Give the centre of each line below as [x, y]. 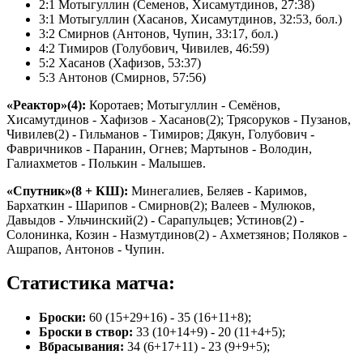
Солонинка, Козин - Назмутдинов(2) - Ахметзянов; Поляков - [177, 234]
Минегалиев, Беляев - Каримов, [218, 190]
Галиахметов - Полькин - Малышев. [106, 163]
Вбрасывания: [81, 347]
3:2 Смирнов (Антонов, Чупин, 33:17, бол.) [158, 33]
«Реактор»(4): [46, 105]
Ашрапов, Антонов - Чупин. [85, 249]
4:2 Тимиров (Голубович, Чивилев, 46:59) [154, 48]
